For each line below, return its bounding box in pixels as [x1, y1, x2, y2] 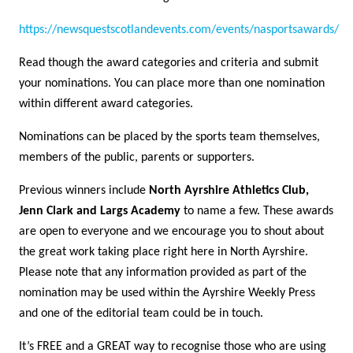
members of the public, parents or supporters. [19, 151, 255, 165]
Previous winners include [19, 184, 149, 198]
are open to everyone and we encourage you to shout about [19, 225, 324, 239]
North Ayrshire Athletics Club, [149, 184, 309, 198]
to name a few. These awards [180, 205, 333, 218]
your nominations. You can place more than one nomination [19, 77, 325, 91]
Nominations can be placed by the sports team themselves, [19, 131, 320, 144]
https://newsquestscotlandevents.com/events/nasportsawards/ [19, 24, 339, 37]
